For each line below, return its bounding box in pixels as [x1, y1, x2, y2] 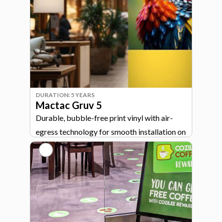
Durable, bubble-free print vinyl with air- [36, 113, 173, 122]
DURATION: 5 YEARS [36, 91, 95, 99]
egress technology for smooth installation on [36, 127, 186, 136]
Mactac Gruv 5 [36, 99, 102, 111]
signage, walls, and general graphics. [36, 141, 157, 150]
